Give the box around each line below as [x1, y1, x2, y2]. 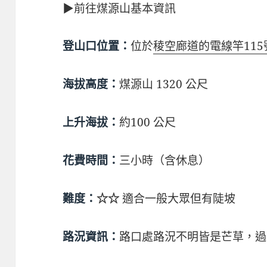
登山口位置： [63, 40, 131, 52]
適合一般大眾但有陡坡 [119, 190, 236, 206]
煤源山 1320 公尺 [119, 76, 209, 92]
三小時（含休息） [119, 152, 210, 168]
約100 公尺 [119, 114, 176, 130]
